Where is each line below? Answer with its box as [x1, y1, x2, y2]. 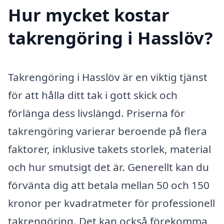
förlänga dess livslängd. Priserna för [8, 106, 185, 120]
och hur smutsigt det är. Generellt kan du [8, 160, 209, 174]
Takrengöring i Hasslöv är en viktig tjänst [8, 70, 207, 84]
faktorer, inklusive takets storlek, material [8, 142, 211, 156]
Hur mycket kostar [8, 3, 169, 27]
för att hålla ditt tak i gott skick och [8, 88, 177, 102]
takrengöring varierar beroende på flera [8, 124, 207, 138]
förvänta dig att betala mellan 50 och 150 [8, 178, 209, 192]
